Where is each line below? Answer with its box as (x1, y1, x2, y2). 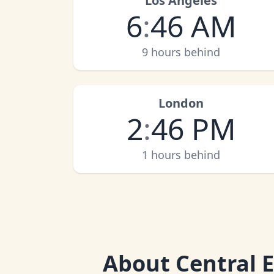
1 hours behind (142, 147, 220, 162)
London (158, 95, 204, 111)
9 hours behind (142, 45, 220, 59)
